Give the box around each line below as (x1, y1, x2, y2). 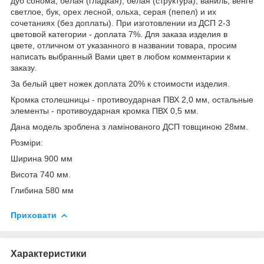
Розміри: (11, 137, 43, 147)
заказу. (11, 62, 37, 72)
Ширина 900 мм (11, 153, 72, 163)
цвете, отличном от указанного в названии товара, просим (11, 40, 237, 50)
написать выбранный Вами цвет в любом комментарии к (11, 51, 230, 61)
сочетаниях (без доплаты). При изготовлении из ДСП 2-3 (11, 18, 230, 28)
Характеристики (11, 248, 87, 259)
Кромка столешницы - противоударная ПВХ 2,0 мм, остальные (11, 94, 253, 104)
